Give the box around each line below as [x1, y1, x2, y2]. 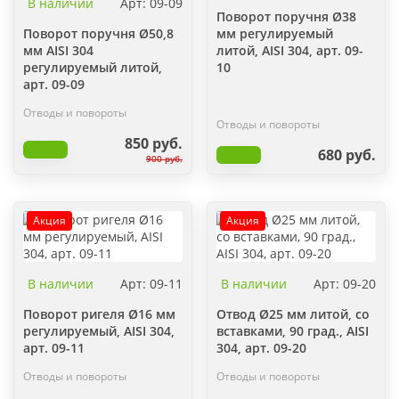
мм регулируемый [216, 25, 333, 42]
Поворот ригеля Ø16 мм [23, 305, 175, 322]
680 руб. [318, 145, 376, 165]
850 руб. [125, 134, 183, 153]
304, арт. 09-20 [216, 339, 306, 356]
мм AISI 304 [23, 42, 94, 59]
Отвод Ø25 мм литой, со [216, 305, 370, 322]
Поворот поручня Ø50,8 [23, 25, 174, 42]
